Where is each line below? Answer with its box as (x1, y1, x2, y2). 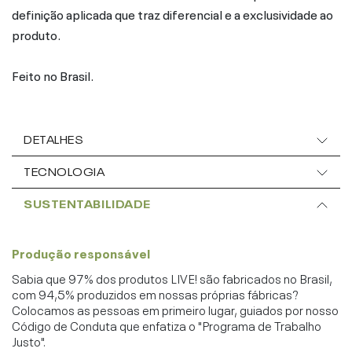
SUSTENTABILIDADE (24, 194, 151, 211)
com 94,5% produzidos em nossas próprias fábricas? (12, 283, 298, 302)
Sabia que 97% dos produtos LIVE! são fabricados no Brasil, (12, 267, 332, 287)
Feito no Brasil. (12, 64, 93, 84)
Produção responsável (12, 242, 150, 262)
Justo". (12, 330, 46, 350)
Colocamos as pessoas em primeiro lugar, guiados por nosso (12, 299, 339, 318)
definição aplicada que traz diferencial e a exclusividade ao (12, 3, 333, 23)
